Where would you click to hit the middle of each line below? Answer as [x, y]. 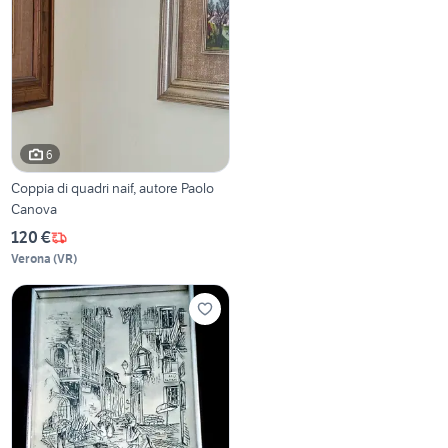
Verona [31, 259]
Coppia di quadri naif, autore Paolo [113, 188]
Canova [34, 209]
